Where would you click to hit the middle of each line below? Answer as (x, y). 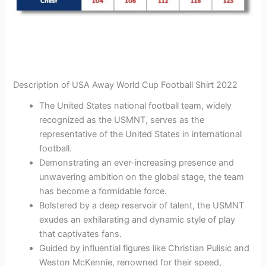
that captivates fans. (81, 234)
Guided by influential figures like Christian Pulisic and (145, 248)
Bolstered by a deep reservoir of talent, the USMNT (142, 205)
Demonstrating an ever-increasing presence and (137, 162)
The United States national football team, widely (136, 105)
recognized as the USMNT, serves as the (122, 120)
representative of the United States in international (141, 134)
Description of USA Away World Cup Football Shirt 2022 (126, 85)
